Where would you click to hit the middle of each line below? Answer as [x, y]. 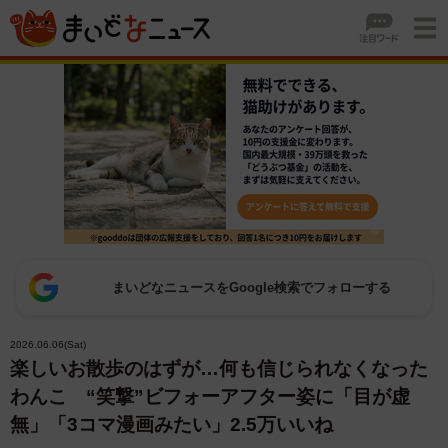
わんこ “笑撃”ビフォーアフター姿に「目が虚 [210, 396]
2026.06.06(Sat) [48, 344]
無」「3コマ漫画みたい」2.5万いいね [171, 424]
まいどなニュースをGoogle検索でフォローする [251, 287]
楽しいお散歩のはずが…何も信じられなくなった [219, 368]
